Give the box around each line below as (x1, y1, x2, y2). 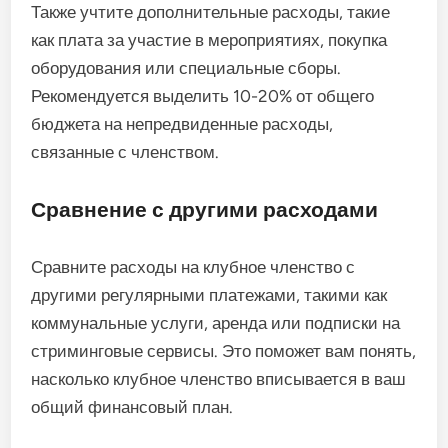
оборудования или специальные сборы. (31, 57, 342, 78)
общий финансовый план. (31, 396, 234, 417)
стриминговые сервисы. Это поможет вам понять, (31, 340, 417, 361)
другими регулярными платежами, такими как (31, 284, 388, 305)
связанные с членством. (31, 141, 220, 162)
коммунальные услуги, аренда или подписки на (31, 312, 401, 333)
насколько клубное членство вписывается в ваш (31, 368, 407, 389)
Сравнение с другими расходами (31, 196, 379, 222)
